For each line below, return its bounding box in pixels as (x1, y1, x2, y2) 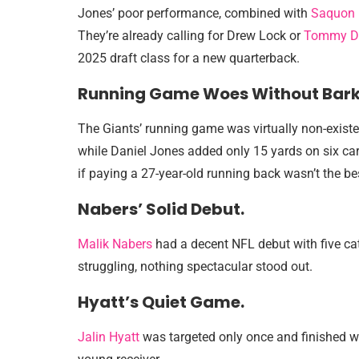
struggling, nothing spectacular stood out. (78, 259, 313, 274)
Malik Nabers (78, 236, 152, 252)
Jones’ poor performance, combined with (78, 6, 311, 21)
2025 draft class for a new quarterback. (78, 50, 300, 66)
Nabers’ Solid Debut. (78, 198, 244, 220)
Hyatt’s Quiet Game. (78, 291, 244, 313)
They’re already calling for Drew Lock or (78, 28, 304, 43)
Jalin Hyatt (78, 329, 139, 345)
